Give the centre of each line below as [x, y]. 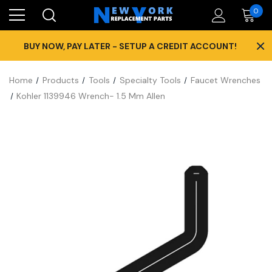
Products [60, 80]
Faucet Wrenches [225, 80]
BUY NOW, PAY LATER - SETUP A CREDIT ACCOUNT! [130, 46]
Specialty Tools [150, 80]
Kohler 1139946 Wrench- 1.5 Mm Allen [91, 96]
